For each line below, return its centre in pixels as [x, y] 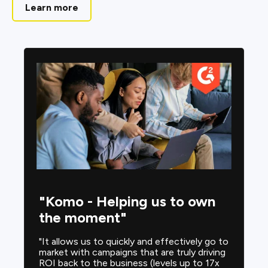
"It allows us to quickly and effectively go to [134, 241]
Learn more [52, 8]
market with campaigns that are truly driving [132, 252]
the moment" [83, 217]
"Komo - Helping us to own [127, 201]
